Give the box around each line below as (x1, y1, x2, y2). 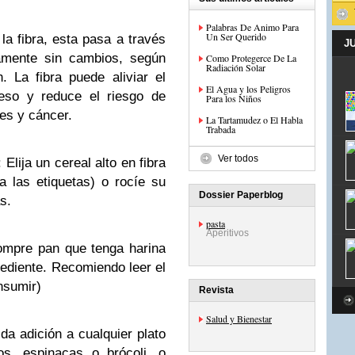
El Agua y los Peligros (206, 82, 291, 95)
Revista (199, 284, 234, 296)
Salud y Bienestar (206, 312, 272, 325)
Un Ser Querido (206, 30, 266, 43)
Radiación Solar (206, 61, 265, 74)
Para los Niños (206, 92, 261, 105)
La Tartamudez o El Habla (206, 113, 303, 126)
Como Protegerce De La (206, 52, 296, 64)
